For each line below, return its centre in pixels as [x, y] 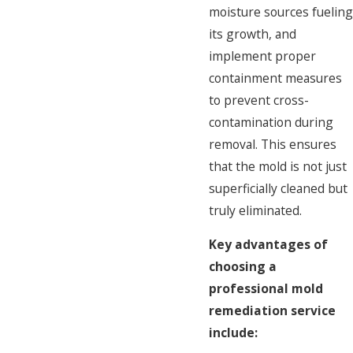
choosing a [243, 267]
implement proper [262, 56]
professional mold [266, 289]
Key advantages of [268, 245]
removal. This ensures [273, 144]
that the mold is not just [278, 166]
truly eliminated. [255, 210]
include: [233, 333]
